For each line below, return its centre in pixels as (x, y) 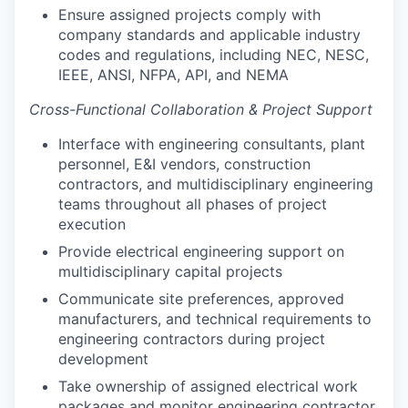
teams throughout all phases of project (193, 204)
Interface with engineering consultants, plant (212, 143)
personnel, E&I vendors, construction (184, 163)
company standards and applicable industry (209, 34)
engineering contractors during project (192, 338)
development (103, 358)
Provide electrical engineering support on (201, 251)
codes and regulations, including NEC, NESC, (214, 54)
